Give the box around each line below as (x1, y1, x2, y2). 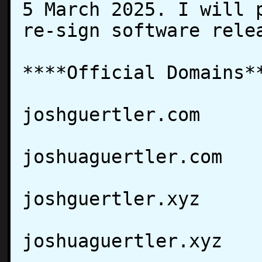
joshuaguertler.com (22, 146, 222, 167)
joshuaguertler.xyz (22, 230, 222, 251)
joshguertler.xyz (22, 188, 200, 209)
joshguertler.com (22, 104, 200, 125)
